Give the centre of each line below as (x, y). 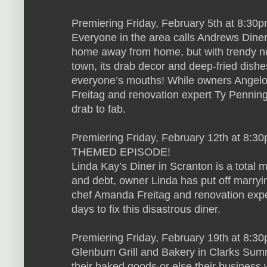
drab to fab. (99, 109)
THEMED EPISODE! (121, 152)
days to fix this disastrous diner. (146, 209)
